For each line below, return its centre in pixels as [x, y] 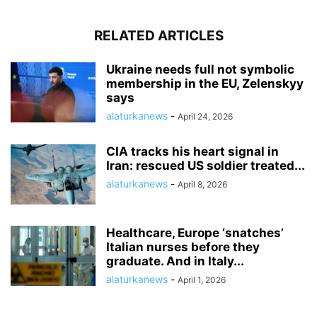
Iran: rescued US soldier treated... [206, 166]
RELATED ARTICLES [158, 36]
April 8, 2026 [202, 185]
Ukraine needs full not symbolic [200, 70]
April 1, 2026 [202, 280]
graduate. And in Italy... [175, 261]
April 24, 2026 [205, 117]
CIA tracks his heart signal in [192, 152]
